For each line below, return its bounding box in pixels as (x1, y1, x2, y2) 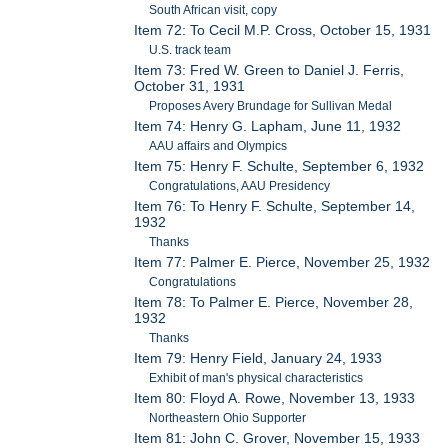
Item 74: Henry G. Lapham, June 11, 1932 (134, 118, 402, 135)
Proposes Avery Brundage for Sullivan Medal (149, 99, 393, 114)
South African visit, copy (149, 3, 278, 18)
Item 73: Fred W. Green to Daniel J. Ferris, (134, 62, 405, 79)
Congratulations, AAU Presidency (149, 179, 331, 194)
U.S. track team (149, 43, 232, 58)
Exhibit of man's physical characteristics (149, 371, 364, 386)
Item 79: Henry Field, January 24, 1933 (134, 350, 383, 367)
